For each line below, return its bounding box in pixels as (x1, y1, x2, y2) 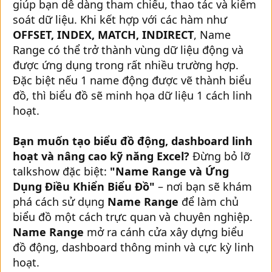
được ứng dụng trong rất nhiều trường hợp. (13, 57, 239, 72)
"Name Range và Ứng (110, 163, 229, 178)
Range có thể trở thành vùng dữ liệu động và (13, 42, 243, 57)
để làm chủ (178, 194, 239, 209)
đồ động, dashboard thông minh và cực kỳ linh (13, 239, 254, 254)
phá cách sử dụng (13, 194, 107, 209)
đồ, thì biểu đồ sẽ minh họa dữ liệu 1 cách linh (13, 87, 252, 103)
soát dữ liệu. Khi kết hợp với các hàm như (13, 12, 227, 27)
